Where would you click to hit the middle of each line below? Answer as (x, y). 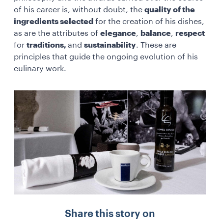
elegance (118, 33)
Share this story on (110, 214)
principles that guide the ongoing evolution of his (106, 57)
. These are (156, 45)
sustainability (110, 45)
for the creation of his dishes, (149, 22)
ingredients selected (54, 22)
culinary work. (41, 69)
